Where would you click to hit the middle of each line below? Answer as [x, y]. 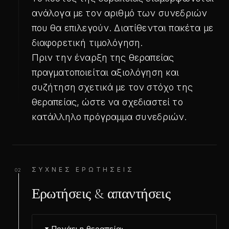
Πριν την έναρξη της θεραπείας [103, 57]
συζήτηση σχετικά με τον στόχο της [112, 87]
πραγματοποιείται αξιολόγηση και [105, 72]
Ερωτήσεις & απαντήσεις [101, 193]
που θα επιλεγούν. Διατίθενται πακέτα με [122, 28]
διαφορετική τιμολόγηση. [87, 42]
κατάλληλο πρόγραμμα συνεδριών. [109, 117]
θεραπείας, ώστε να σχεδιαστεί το [107, 102]
